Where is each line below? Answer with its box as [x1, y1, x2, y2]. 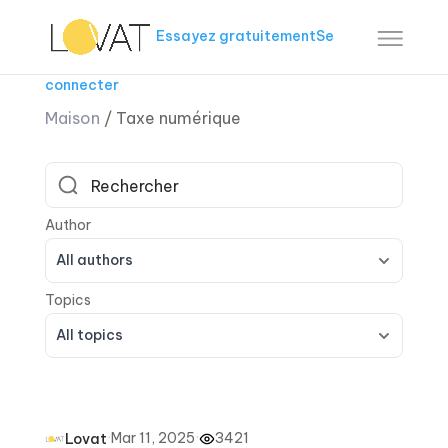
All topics [55, 326, 123, 344]
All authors [55, 251, 133, 269]
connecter [44, 76, 119, 94]
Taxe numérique [115, 108, 241, 128]
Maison [44, 108, 100, 128]
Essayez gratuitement [156, 26, 317, 45]
